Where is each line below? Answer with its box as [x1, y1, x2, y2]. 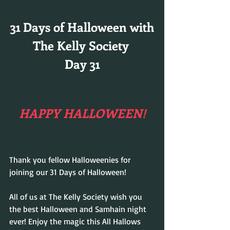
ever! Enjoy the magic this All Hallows [9, 216, 143, 227]
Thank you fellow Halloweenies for [9, 155, 132, 165]
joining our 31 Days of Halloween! [9, 167, 126, 178]
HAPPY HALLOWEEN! [18, 105, 146, 122]
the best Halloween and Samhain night [9, 204, 148, 215]
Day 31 [65, 55, 100, 72]
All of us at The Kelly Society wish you [9, 191, 144, 202]
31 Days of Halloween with [10, 18, 154, 35]
